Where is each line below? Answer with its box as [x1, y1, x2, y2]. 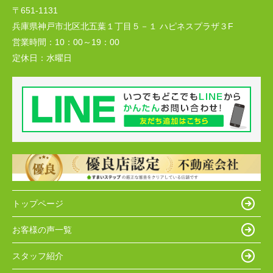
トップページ [12, 198, 63, 208]
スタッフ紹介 [12, 250, 63, 261]
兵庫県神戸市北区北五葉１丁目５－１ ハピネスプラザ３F [12, 21, 233, 32]
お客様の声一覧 [12, 224, 72, 235]
